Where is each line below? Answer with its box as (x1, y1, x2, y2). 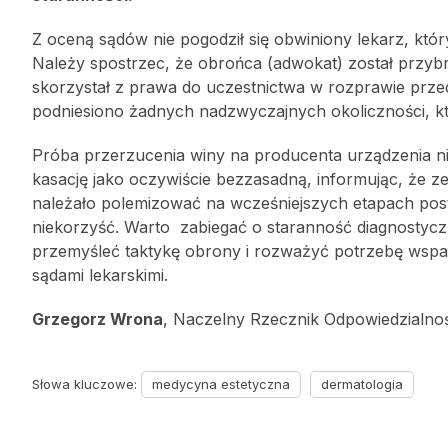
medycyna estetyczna (152, 376, 290, 392)
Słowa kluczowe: (32, 376, 141, 392)
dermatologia (321, 376, 403, 392)
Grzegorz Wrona (32, 309, 163, 329)
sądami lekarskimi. (32, 265, 168, 285)
